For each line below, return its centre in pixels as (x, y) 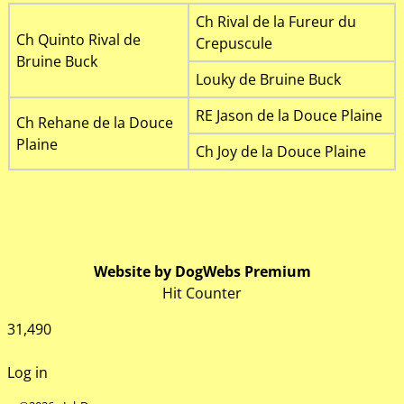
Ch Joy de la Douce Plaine (280, 151)
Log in (28, 372)
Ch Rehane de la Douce (94, 122)
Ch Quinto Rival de (78, 39)
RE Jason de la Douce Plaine (289, 115)
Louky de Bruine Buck (268, 79)
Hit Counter (202, 293)
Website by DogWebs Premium (202, 271)
